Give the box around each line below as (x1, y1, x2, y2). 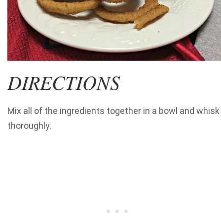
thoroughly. (7, 120, 51, 131)
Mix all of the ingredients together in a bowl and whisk (7, 106, 220, 116)
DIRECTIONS (7, 69, 120, 96)
